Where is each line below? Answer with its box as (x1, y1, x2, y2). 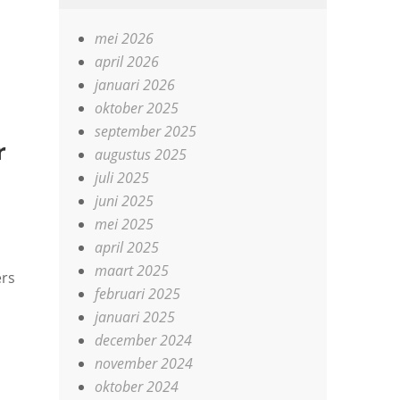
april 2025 (95, 237, 160, 257)
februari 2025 (95, 284, 181, 304)
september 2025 (95, 121, 197, 141)
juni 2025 (95, 191, 154, 211)
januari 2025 (95, 307, 176, 327)
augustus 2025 (95, 145, 187, 164)
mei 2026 (95, 29, 154, 48)
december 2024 (95, 330, 193, 350)
